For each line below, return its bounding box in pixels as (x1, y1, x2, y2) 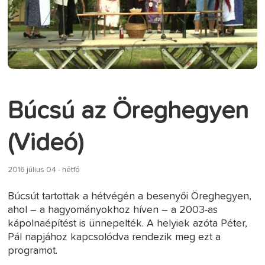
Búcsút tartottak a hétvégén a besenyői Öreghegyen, (8, 190, 252, 202)
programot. (8, 245, 58, 256)
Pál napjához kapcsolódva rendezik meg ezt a (8, 231, 221, 243)
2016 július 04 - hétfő (8, 166, 80, 174)
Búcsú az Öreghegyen (8, 98, 249, 124)
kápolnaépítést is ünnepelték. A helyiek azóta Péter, (8, 218, 248, 229)
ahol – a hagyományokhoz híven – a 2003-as (8, 204, 218, 215)
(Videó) (8, 130, 84, 156)
